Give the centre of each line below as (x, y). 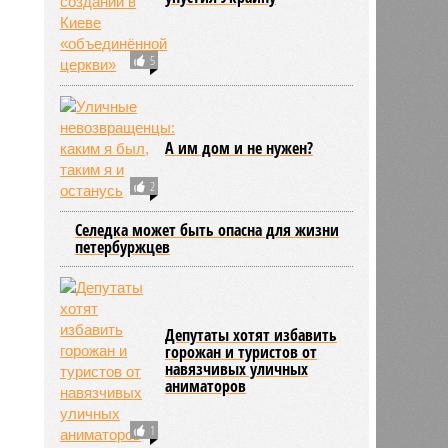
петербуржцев (123, 246)
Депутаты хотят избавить (251, 334)
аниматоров (206, 385)
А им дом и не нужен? (239, 147)
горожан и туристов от (241, 351)
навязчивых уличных (237, 368)
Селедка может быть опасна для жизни (207, 229)
